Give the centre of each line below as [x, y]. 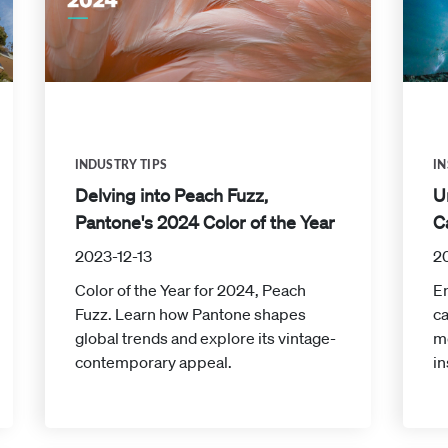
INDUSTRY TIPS [120, 164]
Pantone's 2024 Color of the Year [204, 221]
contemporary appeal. [153, 361]
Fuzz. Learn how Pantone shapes [190, 313]
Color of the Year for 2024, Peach [190, 289]
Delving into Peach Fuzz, [171, 194]
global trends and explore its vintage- [205, 337]
